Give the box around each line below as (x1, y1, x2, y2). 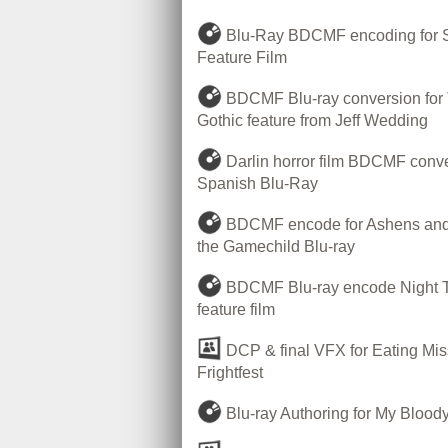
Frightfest (197, 364, 263, 382)
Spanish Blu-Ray (197, 175, 318, 193)
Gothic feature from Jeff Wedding (197, 112, 428, 130)
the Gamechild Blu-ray (197, 238, 355, 256)
